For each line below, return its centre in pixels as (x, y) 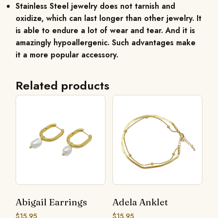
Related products (63, 85)
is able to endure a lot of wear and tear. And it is (105, 30)
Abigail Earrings (51, 202)
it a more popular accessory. (67, 54)
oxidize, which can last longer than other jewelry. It (109, 18)
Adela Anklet (140, 202)
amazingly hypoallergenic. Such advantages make (106, 42)
